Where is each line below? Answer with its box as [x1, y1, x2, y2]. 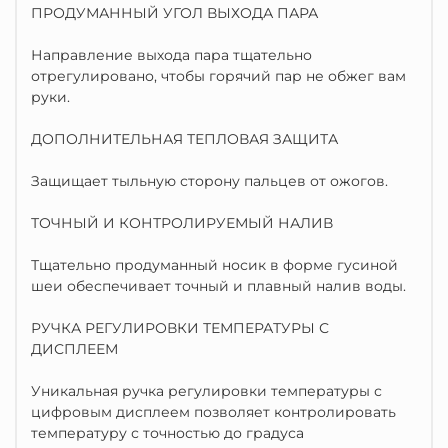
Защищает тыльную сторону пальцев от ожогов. [31, 172, 388, 190]
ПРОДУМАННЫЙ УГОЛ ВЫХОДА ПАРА [31, 4, 318, 22]
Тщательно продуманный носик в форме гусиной [31, 256, 398, 274]
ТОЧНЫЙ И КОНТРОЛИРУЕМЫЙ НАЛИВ [31, 214, 333, 232]
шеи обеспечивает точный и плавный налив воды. [31, 277, 406, 295]
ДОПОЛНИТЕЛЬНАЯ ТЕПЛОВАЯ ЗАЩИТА [31, 130, 338, 148]
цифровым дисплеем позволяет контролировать [31, 403, 396, 421]
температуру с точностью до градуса [31, 424, 304, 442]
